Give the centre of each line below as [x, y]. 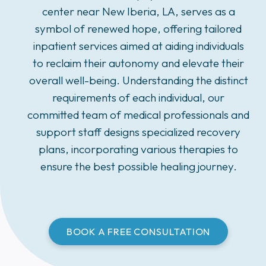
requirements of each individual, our [138, 97]
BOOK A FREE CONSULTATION [138, 231]
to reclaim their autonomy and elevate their [138, 63]
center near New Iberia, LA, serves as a [138, 11]
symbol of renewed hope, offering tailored [138, 28]
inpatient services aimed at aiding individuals [138, 46]
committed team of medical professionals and [138, 115]
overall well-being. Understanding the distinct [138, 80]
